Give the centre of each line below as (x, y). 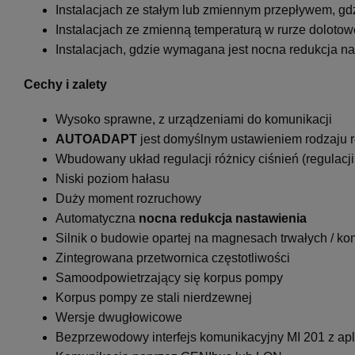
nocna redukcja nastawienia (221, 218)
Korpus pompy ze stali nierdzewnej (154, 297)
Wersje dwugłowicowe (119, 317)
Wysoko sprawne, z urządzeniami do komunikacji (194, 119)
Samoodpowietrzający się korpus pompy (169, 277)
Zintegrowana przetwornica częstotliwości (173, 258)
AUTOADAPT (96, 139)
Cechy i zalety (65, 84)
